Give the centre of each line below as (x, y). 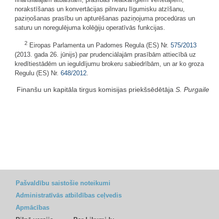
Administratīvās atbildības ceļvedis (69, 196)
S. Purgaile (192, 90)
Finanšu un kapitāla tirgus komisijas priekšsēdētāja (96, 90)
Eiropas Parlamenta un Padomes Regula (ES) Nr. (99, 45)
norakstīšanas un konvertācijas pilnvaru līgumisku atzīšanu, (100, 9)
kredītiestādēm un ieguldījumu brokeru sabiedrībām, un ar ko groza (109, 64)
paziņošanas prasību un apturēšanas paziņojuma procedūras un (105, 18)
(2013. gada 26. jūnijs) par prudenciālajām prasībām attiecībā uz (105, 55)
